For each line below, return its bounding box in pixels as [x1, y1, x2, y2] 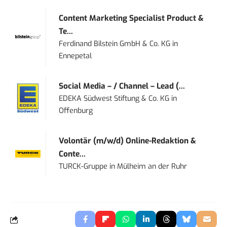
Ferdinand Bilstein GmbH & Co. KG [59, 39, 171, 49]
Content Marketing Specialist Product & [59, 13, 204, 24]
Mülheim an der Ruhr [117, 162, 187, 172]
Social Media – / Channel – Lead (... [59, 81, 185, 92]
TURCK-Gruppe [59, 162, 108, 172]
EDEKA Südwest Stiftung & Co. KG [59, 94, 170, 104]
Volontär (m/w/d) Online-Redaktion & [59, 136, 197, 146]
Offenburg [59, 106, 93, 116]
